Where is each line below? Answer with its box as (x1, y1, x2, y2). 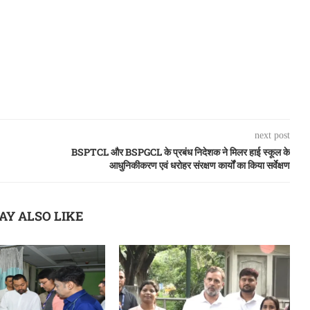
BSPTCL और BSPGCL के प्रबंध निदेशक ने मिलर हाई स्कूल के (71, 145, 290, 158)
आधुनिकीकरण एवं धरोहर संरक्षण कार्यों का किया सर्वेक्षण (109, 158, 290, 172)
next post (254, 129, 290, 140)
